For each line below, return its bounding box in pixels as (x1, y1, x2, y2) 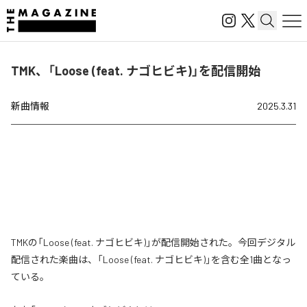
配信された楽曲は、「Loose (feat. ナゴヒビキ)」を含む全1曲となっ (11, 254, 291, 265)
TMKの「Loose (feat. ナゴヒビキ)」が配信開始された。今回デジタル (11, 236, 295, 248)
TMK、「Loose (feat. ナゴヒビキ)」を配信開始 (11, 63, 260, 78)
